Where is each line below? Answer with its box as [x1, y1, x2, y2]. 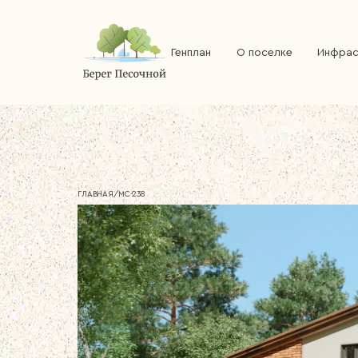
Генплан [171, 46, 211, 58]
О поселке [236, 46, 292, 58]
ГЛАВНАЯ [78, 190, 113, 199]
